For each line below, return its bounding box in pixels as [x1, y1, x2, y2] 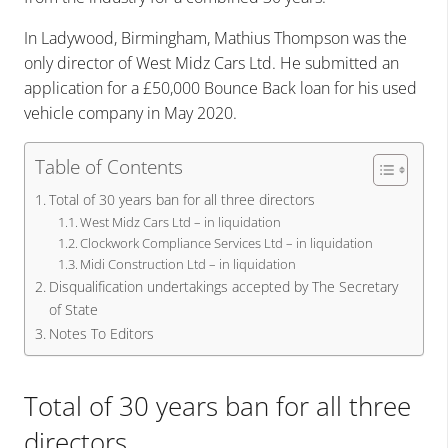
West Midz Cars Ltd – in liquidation [80, 212, 282, 231]
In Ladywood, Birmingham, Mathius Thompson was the [24, 26, 407, 49]
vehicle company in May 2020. [24, 101, 237, 124]
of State [48, 299, 98, 319]
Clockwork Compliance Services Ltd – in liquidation [80, 233, 374, 252]
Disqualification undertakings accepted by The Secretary [48, 276, 398, 296]
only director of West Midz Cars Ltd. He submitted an [24, 51, 399, 74]
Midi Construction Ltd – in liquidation [80, 254, 297, 273]
